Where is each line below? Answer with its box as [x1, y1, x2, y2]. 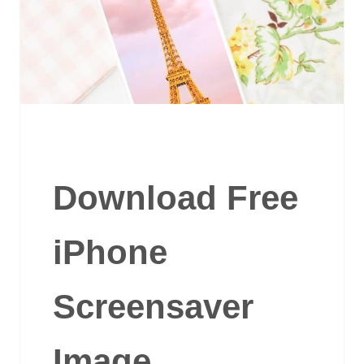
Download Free [52, 178, 298, 217]
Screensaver [52, 287, 253, 326]
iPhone [52, 232, 167, 271]
